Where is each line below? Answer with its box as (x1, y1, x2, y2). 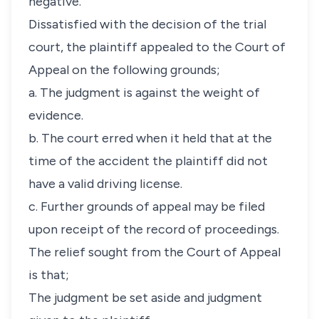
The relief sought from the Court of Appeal (28, 244, 281, 260)
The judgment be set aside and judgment (28, 290, 262, 305)
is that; (28, 267, 69, 283)
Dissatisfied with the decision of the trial (28, 16, 266, 32)
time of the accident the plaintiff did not (28, 153, 268, 169)
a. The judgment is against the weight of (28, 85, 260, 100)
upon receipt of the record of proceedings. (28, 221, 279, 237)
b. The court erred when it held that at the (28, 130, 272, 146)
